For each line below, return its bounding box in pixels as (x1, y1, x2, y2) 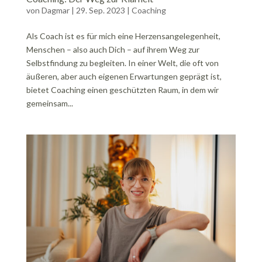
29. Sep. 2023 (75, 5, 125, 16)
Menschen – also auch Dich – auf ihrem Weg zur (26, 44, 199, 55)
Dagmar (41, 5, 70, 16)
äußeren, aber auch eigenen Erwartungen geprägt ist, (26, 71, 222, 82)
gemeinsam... (26, 98, 73, 109)
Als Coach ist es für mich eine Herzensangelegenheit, (26, 31, 220, 42)
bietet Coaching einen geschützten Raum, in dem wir (26, 85, 219, 95)
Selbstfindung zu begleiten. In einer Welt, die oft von (26, 58, 219, 68)
